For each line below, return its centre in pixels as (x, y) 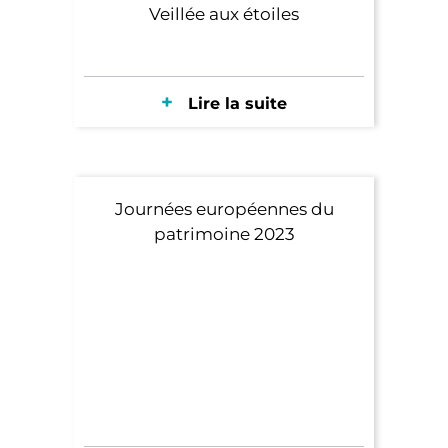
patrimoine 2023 (224, 233)
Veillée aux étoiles (224, 13)
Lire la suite (235, 103)
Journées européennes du (224, 208)
